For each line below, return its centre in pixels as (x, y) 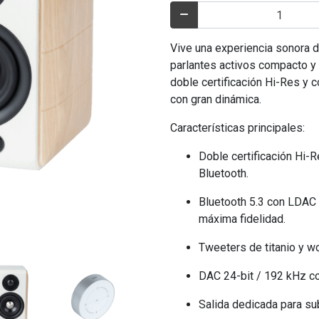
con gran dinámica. (216, 99)
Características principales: (237, 128)
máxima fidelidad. (242, 219)
